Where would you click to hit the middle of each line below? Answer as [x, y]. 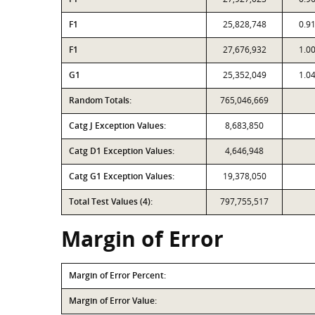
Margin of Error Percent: [117, 275]
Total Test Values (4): [111, 201]
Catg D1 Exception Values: [122, 151]
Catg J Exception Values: [117, 126]
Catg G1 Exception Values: [122, 176]
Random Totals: [100, 100]
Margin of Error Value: [113, 301]
